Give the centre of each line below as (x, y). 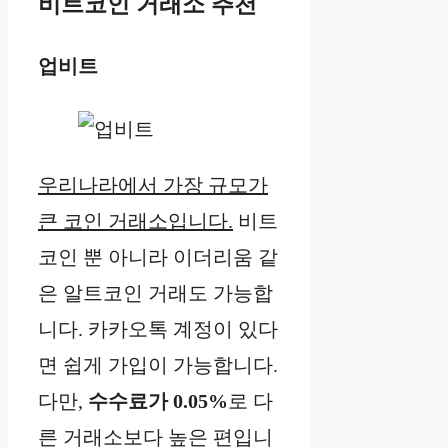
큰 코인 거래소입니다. (135, 220)
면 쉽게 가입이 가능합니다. (158, 364)
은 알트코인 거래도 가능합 (155, 292)
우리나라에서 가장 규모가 (153, 184)
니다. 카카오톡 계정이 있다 (158, 328)
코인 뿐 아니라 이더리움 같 (158, 256)
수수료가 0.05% (158, 400)
